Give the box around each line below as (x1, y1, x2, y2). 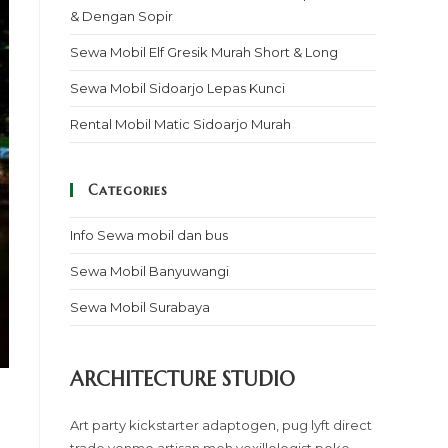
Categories (88, 181, 168, 199)
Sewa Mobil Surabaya (70, 299, 210, 315)
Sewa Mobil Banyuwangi (70, 263, 229, 279)
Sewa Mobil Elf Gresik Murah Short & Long (70, 44, 338, 60)
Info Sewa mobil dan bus (70, 227, 228, 243)
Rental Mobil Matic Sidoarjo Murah (70, 116, 291, 132)
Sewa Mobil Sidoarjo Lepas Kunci (70, 80, 285, 96)
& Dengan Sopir (70, 8, 173, 24)
